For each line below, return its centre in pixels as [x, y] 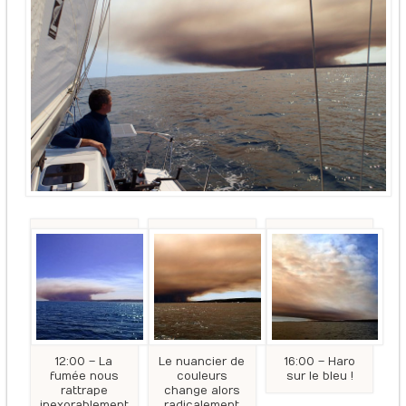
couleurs [202, 377]
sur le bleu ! [319, 377]
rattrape [84, 391]
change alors [202, 391]
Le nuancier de [202, 362]
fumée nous [84, 377]
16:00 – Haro [319, 362]
